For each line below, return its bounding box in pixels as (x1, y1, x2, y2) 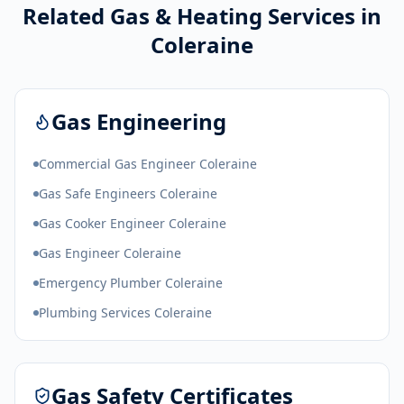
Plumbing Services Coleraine (39, 304, 212, 321)
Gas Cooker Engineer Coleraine (39, 215, 226, 232)
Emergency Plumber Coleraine (39, 274, 223, 291)
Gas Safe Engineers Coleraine (39, 185, 217, 202)
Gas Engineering (51, 106, 226, 136)
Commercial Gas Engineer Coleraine (39, 155, 257, 172)
